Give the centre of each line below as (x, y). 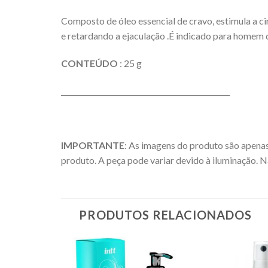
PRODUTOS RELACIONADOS (165, 215)
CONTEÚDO (89, 63)
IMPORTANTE (93, 145)
